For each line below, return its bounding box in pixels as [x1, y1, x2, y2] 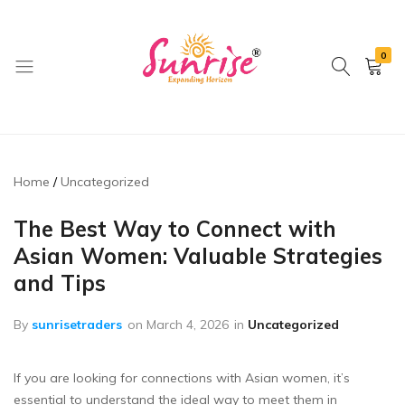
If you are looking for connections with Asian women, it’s [14, 369, 350, 386]
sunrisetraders [32, 316, 122, 333]
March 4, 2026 [146, 316, 229, 333]
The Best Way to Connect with [14, 214, 336, 242]
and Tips [14, 268, 106, 297]
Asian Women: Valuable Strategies [14, 241, 382, 269]
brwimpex [131, 117, 191, 134]
